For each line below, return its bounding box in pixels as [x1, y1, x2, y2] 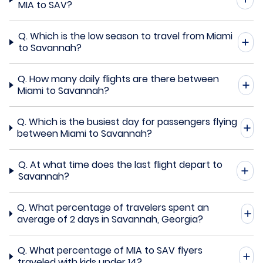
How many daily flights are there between [29, 72, 220, 86]
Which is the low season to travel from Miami [29, 29, 232, 43]
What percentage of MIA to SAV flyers [29, 243, 203, 257]
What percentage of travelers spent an [28, 200, 209, 214]
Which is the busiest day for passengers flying [28, 114, 237, 129]
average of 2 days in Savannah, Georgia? [16, 212, 203, 226]
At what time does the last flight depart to [30, 157, 223, 171]
